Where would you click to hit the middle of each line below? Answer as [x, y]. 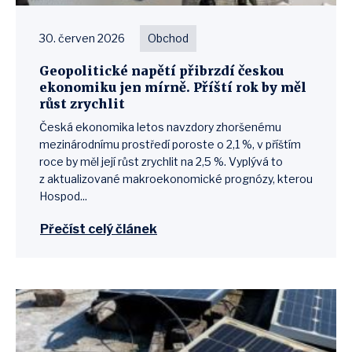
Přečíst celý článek [99, 229]
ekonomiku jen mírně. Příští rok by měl [173, 87]
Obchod [168, 38]
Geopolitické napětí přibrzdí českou [161, 71]
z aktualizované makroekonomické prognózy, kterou [176, 179]
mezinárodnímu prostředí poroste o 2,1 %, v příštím [170, 144]
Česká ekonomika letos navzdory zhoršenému [160, 127]
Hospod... [63, 196]
